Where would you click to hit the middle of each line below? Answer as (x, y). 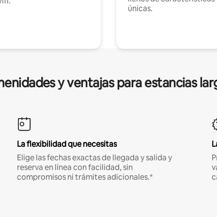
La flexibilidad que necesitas (67, 144)
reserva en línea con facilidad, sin (75, 167)
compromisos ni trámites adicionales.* (85, 177)
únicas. (140, 8)
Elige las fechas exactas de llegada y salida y (94, 157)
